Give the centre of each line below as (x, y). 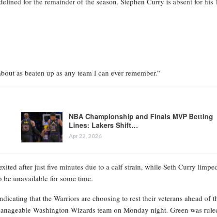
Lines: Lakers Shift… (103, 125)
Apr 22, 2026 (85, 136)
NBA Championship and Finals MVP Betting (141, 116)
